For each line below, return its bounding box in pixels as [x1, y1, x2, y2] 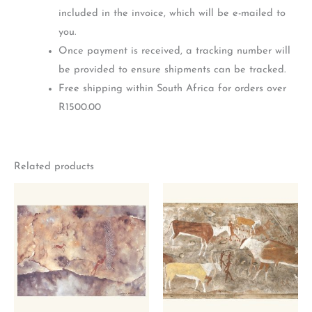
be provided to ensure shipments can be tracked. [58, 64, 286, 75]
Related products [14, 161, 94, 172]
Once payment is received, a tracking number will [58, 45, 290, 56]
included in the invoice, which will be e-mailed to [58, 8, 286, 19]
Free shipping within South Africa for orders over [58, 83, 286, 94]
